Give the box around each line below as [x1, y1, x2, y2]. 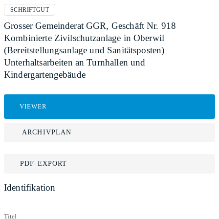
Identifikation [4, 182, 56, 193]
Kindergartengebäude [4, 69, 86, 80]
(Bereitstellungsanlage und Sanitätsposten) [4, 45, 165, 55]
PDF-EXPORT [20, 160, 67, 167]
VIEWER [20, 103, 47, 110]
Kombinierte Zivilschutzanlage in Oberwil [4, 33, 165, 43]
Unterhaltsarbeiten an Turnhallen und [4, 57, 146, 67]
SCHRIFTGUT [10, 6, 49, 13]
